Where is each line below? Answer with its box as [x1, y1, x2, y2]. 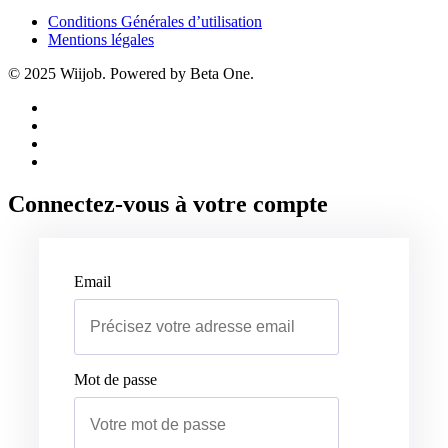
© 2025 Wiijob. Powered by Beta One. [8, 64, 254, 82]
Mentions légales [48, 30, 154, 48]
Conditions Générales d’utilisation [48, 12, 262, 30]
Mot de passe [74, 370, 157, 388]
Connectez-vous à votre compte [8, 190, 328, 217]
